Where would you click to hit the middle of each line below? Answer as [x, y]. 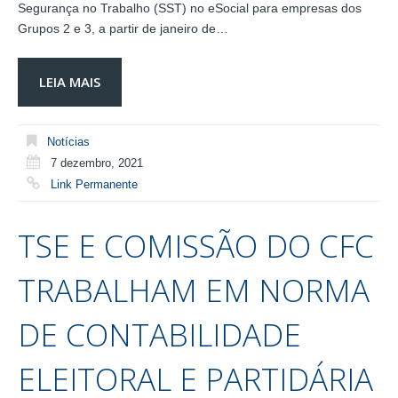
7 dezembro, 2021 [97, 163]
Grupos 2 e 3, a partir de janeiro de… [123, 29]
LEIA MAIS [70, 82]
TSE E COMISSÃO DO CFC [196, 245]
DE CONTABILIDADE [159, 334]
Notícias [68, 142]
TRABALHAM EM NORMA [194, 290]
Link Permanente [94, 185]
